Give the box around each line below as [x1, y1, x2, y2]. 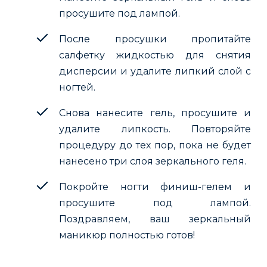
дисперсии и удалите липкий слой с [59, 65, 251, 77]
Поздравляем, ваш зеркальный [59, 213, 251, 225]
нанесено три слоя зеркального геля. [59, 155, 246, 167]
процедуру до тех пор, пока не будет [59, 139, 251, 151]
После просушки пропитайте [59, 33, 251, 45]
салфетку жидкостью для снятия [59, 49, 251, 61]
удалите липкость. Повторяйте [59, 123, 251, 135]
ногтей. [59, 81, 95, 93]
